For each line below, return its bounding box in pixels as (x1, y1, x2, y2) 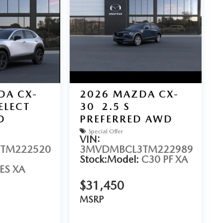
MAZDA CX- (112, 88, 179, 101)
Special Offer (88, 127, 123, 135)
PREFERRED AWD (79, 113, 173, 125)
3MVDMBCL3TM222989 (79, 143, 193, 156)
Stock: (79, 153, 107, 166)
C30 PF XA (141, 153, 188, 166)
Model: (107, 153, 141, 166)
